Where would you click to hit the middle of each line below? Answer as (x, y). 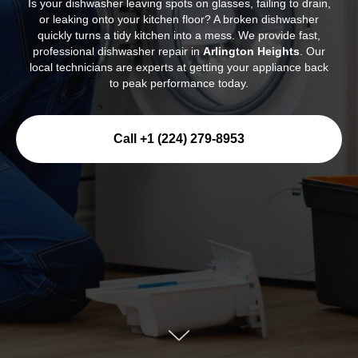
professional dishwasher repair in (118, 51)
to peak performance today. (179, 83)
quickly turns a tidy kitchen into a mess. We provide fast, (179, 35)
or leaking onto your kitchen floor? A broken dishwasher (179, 19)
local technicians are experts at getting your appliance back (179, 67)
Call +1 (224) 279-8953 (179, 138)
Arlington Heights (251, 51)
